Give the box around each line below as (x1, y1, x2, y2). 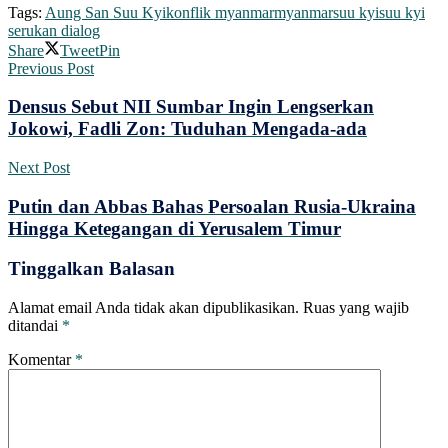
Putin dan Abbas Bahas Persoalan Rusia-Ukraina (8, 195, 416, 217)
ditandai (8, 317, 62, 335)
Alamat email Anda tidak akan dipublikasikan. (8, 299, 299, 317)
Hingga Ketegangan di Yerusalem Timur (8, 217, 341, 239)
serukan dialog (8, 21, 100, 39)
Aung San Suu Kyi (45, 3, 166, 21)
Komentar (8, 351, 75, 369)
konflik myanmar (166, 3, 274, 21)
